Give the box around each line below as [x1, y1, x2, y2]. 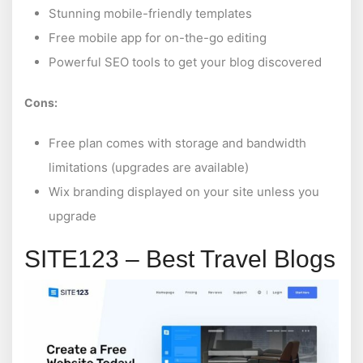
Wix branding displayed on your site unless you [49, 183, 319, 199]
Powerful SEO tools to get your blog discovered [49, 53, 322, 70]
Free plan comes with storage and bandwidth [49, 135, 306, 151]
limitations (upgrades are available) [49, 159, 249, 175]
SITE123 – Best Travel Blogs [24, 245, 335, 272]
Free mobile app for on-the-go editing [49, 29, 267, 45]
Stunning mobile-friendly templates [49, 5, 252, 21]
